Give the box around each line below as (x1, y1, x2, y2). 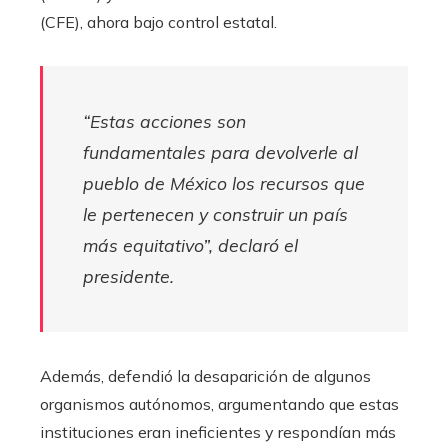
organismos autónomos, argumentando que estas (40, 393, 399, 414)
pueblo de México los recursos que (83, 171, 365, 194)
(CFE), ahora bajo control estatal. (40, 11, 277, 32)
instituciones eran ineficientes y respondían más (40, 421, 396, 442)
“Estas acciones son (83, 109, 246, 132)
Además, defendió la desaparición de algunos (40, 365, 371, 386)
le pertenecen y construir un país (83, 202, 348, 225)
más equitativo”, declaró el (83, 233, 298, 256)
